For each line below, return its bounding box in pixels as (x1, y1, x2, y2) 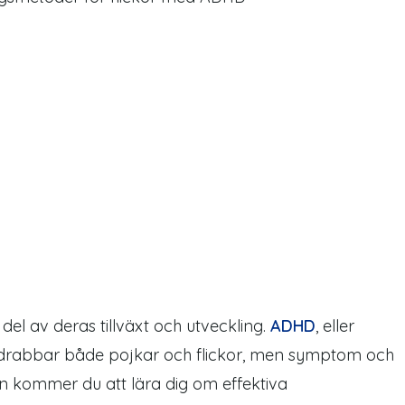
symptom (288, 344, 366, 365)
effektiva (222, 373, 287, 394)
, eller (316, 316, 354, 336)
